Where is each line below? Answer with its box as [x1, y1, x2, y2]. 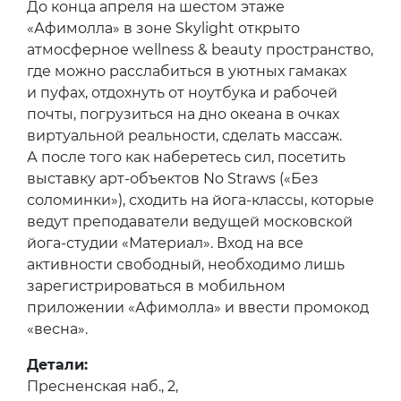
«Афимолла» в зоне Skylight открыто [27, 19, 300, 37]
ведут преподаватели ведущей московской [27, 212, 353, 230]
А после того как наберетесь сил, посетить [27, 148, 346, 166]
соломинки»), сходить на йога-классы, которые [27, 191, 374, 209]
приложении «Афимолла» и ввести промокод [27, 298, 369, 316]
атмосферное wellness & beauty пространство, [27, 40, 373, 58]
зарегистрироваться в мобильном [27, 277, 286, 294]
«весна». [27, 320, 88, 337]
